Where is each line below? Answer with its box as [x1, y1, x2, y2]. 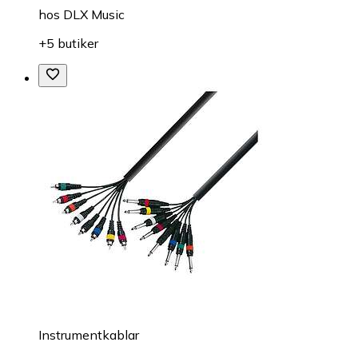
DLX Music [63, 6, 125, 23]
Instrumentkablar [38, 327, 139, 344]
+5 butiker [38, 35, 98, 52]
